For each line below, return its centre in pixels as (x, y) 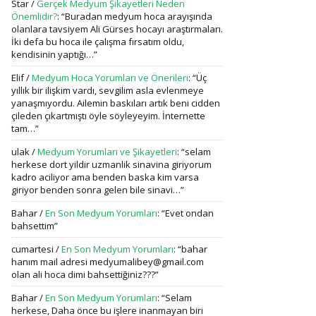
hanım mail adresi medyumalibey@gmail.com (108, 262)
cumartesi (32, 249)
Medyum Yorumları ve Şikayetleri (107, 152)
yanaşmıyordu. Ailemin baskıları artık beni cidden (116, 103)
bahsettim (33, 226)
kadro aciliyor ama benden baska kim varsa (105, 177)
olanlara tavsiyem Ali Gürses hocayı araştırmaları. (117, 29)
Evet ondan (189, 213)
